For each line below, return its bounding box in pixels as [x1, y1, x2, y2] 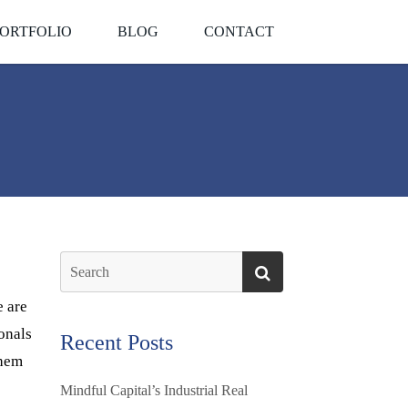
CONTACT [204, 24, 274, 39]
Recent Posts [60, 331, 173, 354]
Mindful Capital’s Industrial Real [60, 382, 248, 398]
